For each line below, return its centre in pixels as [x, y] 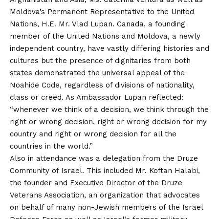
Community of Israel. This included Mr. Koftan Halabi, [105, 171]
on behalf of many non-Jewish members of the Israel [106, 208]
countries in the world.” [51, 146]
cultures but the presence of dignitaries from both [100, 61]
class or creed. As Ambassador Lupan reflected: [97, 98]
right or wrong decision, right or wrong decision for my [108, 122]
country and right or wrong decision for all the [93, 134]
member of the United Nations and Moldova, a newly [105, 36]
